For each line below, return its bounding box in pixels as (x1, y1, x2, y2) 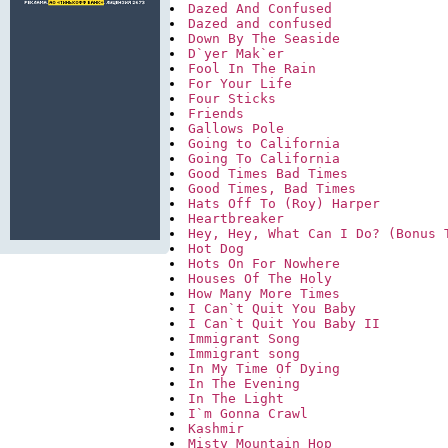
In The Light (188, 391, 284, 407)
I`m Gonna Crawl (188, 406, 308, 422)
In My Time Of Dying (188, 361, 340, 377)
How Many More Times (188, 286, 340, 302)
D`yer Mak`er (188, 46, 284, 62)
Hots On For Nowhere (188, 256, 340, 272)
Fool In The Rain (188, 61, 316, 77)
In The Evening (188, 376, 300, 392)
